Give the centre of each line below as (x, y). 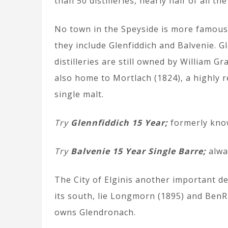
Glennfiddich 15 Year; (118, 123)
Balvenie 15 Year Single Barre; (137, 151)
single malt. (79, 94)
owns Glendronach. (95, 212)
